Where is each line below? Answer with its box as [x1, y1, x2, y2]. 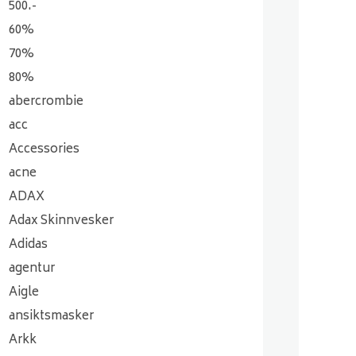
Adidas [9, 234, 48, 256]
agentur [9, 258, 55, 280]
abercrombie [9, 91, 83, 113]
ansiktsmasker [9, 306, 94, 327]
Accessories [9, 139, 79, 161]
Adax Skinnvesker [9, 211, 114, 232]
